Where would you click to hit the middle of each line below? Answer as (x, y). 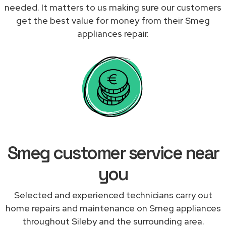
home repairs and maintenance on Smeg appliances (113, 208)
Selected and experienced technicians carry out (113, 195)
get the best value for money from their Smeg (113, 20)
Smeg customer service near (113, 153)
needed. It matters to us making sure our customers (113, 7)
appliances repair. (113, 33)
